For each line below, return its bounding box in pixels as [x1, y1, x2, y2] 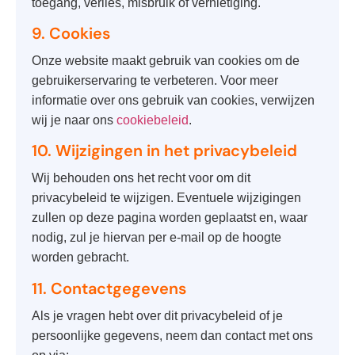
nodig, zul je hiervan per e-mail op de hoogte [32, 231, 281, 245]
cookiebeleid [116, 113, 189, 128]
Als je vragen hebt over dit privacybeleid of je [32, 308, 283, 323]
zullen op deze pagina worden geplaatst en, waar [32, 211, 307, 225]
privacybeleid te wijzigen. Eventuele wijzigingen [32, 191, 301, 205]
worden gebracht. [32, 250, 129, 265]
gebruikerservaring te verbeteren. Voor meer [32, 74, 278, 88]
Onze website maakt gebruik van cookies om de [32, 54, 300, 68]
